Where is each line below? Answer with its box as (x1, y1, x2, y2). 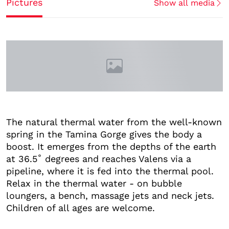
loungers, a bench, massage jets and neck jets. (6, 190, 214, 201)
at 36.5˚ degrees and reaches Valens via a (6, 153, 191, 164)
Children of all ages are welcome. (6, 202, 155, 213)
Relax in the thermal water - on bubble (6, 177, 182, 189)
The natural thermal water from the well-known (6, 116, 222, 127)
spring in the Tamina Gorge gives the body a (6, 128, 202, 140)
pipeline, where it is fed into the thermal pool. (6, 165, 214, 176)
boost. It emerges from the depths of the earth (6, 141, 216, 152)
